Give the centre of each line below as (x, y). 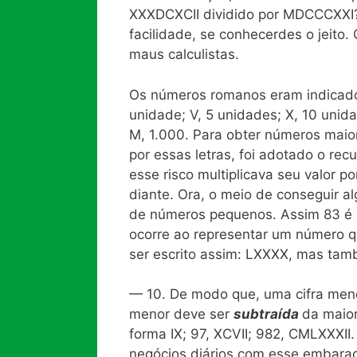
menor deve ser (181, 314)
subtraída (268, 314)
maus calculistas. (184, 55)
